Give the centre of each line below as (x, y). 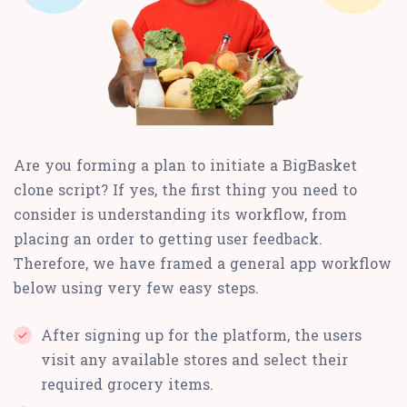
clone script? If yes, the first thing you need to (185, 190)
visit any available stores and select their (194, 360)
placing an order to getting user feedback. (168, 239)
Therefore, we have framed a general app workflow (203, 263)
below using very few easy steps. (136, 288)
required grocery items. (127, 384)
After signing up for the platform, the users (201, 335)
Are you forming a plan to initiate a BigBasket (185, 165)
